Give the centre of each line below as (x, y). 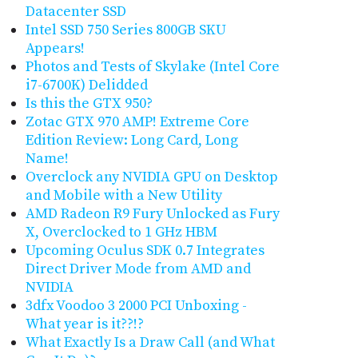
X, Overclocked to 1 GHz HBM (121, 233)
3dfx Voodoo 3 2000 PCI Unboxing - (136, 306)
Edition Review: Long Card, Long (131, 141)
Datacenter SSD (76, 12)
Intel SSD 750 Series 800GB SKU (125, 30)
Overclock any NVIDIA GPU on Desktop (151, 177)
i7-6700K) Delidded (86, 86)
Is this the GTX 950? (89, 104)
